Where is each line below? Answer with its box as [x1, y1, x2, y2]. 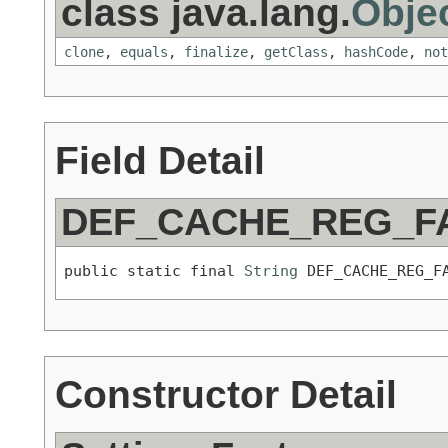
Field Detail [55, 138, 265, 183]
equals [120, 44, 168, 61]
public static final [64, 261, 244, 279]
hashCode [344, 44, 408, 61]
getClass [264, 44, 328, 61]
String [244, 261, 298, 279]
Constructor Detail [55, 371, 397, 416]
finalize [184, 44, 248, 61]
